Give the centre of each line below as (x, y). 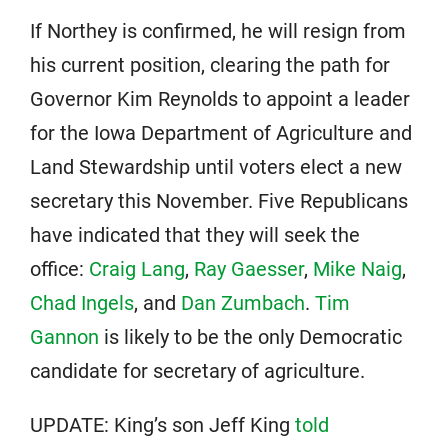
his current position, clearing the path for (210, 65)
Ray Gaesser (249, 269)
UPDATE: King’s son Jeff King (162, 425)
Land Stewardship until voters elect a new (216, 167)
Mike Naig (357, 269)
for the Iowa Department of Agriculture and (221, 133)
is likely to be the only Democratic (250, 337)
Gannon (64, 337)
